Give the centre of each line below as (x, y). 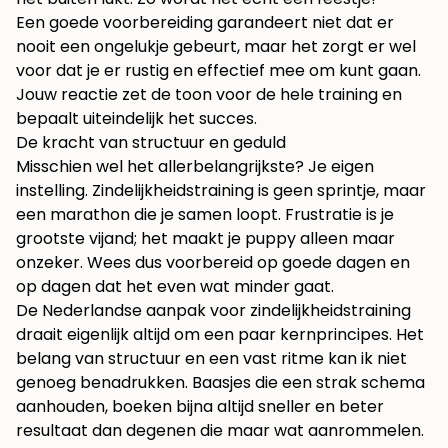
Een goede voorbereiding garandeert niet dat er (205, 23)
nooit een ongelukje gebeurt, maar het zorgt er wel (216, 47)
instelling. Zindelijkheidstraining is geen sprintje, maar (221, 191)
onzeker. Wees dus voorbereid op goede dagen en (213, 263)
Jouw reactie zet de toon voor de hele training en (209, 95)
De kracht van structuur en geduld (151, 143)
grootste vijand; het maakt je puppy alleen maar (205, 239)
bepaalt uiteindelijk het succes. (136, 119)
